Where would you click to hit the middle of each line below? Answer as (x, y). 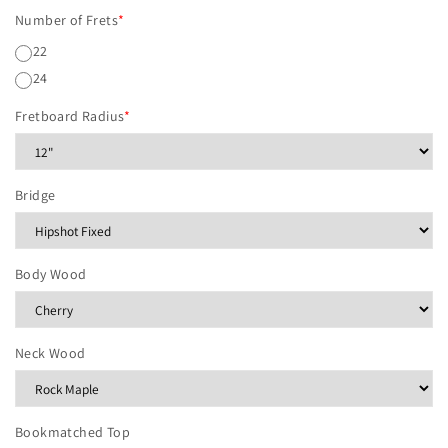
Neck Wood (50, 353)
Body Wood (51, 274)
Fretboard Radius (70, 116)
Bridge (35, 195)
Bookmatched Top (72, 432)
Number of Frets (66, 20)
